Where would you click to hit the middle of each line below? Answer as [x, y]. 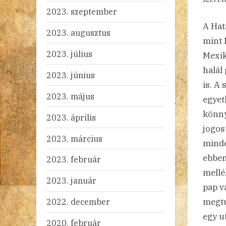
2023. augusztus [78, 33]
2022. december [78, 202]
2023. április [71, 117]
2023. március [74, 138]
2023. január [71, 181]
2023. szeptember [82, 12]
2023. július [69, 53]
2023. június [71, 75]
